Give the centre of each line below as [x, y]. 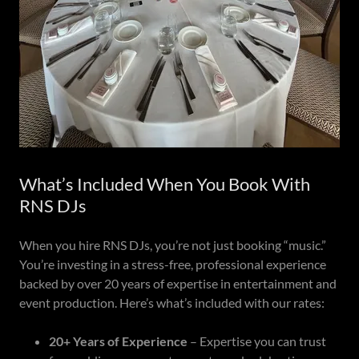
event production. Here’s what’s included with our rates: [172, 303]
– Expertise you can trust [256, 341]
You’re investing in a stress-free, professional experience [173, 264]
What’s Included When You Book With [165, 184]
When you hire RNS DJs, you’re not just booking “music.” [173, 245]
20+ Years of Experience [118, 341]
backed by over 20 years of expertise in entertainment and [178, 284]
